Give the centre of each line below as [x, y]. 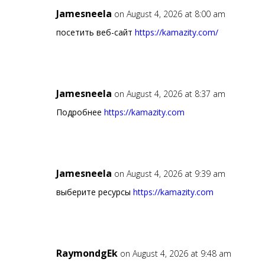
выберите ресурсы [94, 192]
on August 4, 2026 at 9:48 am [175, 254]
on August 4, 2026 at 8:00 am [169, 14]
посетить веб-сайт [95, 33]
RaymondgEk [87, 253]
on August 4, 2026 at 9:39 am [169, 174]
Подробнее [80, 112]
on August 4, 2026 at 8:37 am [169, 94]
